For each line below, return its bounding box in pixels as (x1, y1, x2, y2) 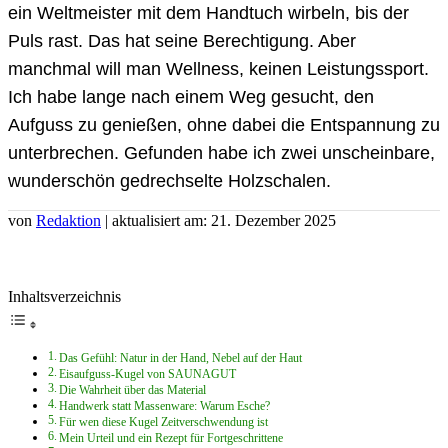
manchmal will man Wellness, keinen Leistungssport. (8, 58, 429, 79)
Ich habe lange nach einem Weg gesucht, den (8, 86, 374, 107)
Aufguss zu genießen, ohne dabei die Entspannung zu (8, 114, 440, 135)
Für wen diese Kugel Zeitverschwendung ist (59, 415, 269, 429)
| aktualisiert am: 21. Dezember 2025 (105, 211, 336, 229)
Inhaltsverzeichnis (8, 287, 121, 305)
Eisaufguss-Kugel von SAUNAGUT (59, 367, 237, 381)
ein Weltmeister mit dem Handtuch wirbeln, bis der (8, 2, 409, 23)
